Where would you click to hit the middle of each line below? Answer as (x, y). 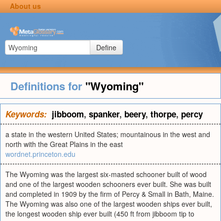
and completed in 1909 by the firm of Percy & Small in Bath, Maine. (110, 194)
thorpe (163, 114)
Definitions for (48, 86)
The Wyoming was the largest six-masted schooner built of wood (106, 174)
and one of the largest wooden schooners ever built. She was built (108, 184)
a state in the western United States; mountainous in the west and (108, 134)
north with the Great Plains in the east (64, 144)
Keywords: (26, 114)
